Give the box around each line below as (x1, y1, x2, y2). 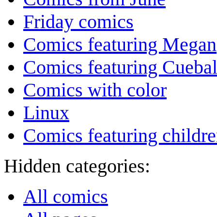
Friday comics (23, 11, 134, 33)
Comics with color (23, 79, 167, 101)
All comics (23, 186, 108, 208)
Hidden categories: (4, 155, 150, 177)
